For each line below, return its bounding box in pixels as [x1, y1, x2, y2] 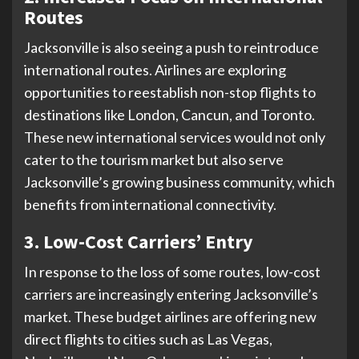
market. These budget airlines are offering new [24, 307, 317, 325]
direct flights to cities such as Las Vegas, [24, 329, 272, 348]
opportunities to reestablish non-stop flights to [24, 83, 316, 101]
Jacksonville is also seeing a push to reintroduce [24, 38, 319, 56]
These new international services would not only [24, 127, 325, 146]
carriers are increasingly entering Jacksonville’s [24, 284, 318, 303]
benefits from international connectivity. [24, 195, 276, 213]
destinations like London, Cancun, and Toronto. [24, 105, 315, 123]
